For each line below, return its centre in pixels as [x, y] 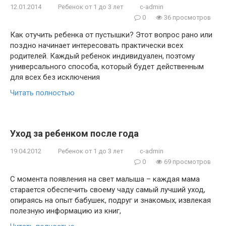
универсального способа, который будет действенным [107, 67]
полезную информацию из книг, [66, 211]
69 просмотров [187, 162]
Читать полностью [42, 93]
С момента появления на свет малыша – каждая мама [105, 179]
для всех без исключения [55, 77]
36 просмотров [187, 17]
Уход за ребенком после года [74, 133]
